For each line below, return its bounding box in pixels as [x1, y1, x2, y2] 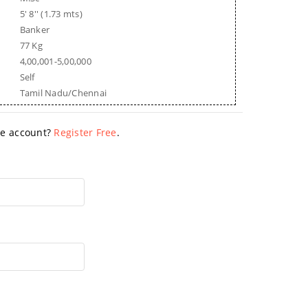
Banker [19, 23, 50, 36]
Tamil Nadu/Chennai [19, 86, 107, 99]
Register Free [54, 126, 117, 140]
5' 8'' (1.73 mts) [19, 7, 82, 20]
